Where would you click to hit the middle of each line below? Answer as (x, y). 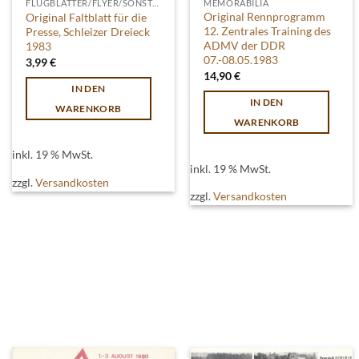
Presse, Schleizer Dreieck (88, 32)
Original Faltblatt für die (87, 18)
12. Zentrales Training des (268, 31)
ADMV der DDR (245, 46)
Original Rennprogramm (265, 17)
